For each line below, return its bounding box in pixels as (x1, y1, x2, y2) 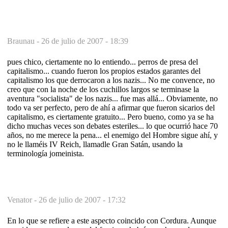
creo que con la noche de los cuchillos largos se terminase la (7, 84, 199, 94)
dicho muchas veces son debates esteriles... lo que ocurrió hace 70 (7, 121, 218, 130)
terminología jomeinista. (7, 149, 84, 158)
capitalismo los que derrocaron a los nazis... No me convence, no (7, 75, 215, 84)
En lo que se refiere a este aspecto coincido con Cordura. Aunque (7, 216, 216, 225)
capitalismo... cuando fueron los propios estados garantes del (7, 66, 201, 75)
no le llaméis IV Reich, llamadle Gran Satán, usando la (7, 139, 183, 149)
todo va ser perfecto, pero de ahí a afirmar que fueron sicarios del (7, 103, 215, 112)
